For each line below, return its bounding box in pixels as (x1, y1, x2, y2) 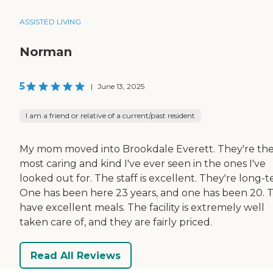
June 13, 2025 (97, 82, 144, 91)
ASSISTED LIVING (19, 17, 81, 27)
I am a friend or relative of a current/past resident (26, 111, 195, 121)
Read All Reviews (30, 249, 121, 261)
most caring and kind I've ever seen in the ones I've (19, 158, 266, 170)
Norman (19, 44, 72, 60)
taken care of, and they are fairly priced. (19, 216, 212, 229)
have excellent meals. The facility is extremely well (19, 202, 264, 214)
